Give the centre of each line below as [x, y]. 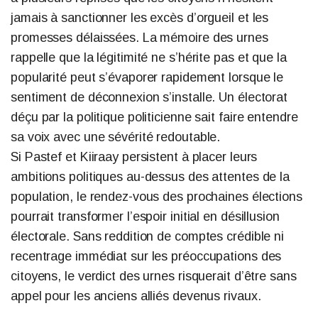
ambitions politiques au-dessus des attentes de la [150, 176]
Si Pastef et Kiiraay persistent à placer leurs [134, 157]
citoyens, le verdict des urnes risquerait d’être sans [154, 276]
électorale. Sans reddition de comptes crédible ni [148, 236]
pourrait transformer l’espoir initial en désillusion [145, 216]
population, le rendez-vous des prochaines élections [157, 196]
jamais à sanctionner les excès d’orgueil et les [140, 17]
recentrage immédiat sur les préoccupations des [146, 256]
